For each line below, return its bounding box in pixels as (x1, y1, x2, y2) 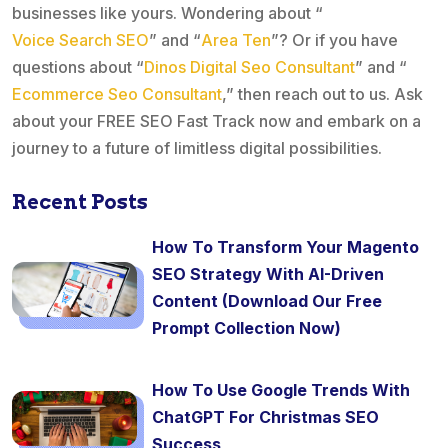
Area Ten (201, 30, 271, 51)
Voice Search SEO (12, 30, 149, 51)
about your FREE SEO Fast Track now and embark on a (12, 111, 421, 132)
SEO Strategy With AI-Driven (152, 264, 384, 285)
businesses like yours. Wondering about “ (12, 3, 323, 24)
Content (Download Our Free (152, 291, 382, 312)
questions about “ (12, 57, 144, 78)
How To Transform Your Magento (152, 237, 419, 258)
